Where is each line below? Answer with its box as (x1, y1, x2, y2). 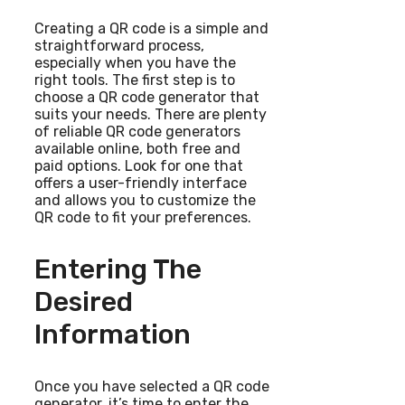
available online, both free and (34, 140, 240, 158)
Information (34, 318, 191, 352)
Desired (34, 286, 133, 319)
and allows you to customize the (34, 192, 256, 210)
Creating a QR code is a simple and (34, 20, 268, 38)
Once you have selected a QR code (34, 378, 269, 396)
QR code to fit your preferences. (34, 209, 251, 227)
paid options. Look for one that (34, 157, 243, 175)
